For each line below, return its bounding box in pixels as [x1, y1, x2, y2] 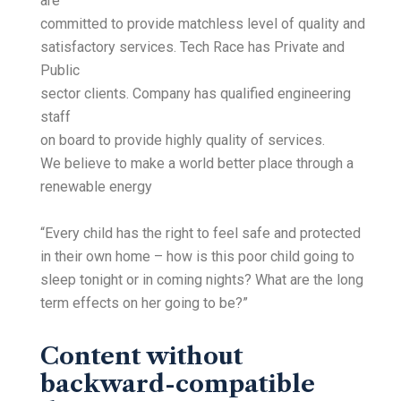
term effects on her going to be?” [40, 294, 248, 312]
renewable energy [40, 178, 152, 196]
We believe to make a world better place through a [40, 155, 354, 173]
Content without [40, 342, 243, 371]
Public [40, 62, 80, 80]
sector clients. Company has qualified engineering [40, 85, 351, 103]
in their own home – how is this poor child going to [40, 248, 354, 266]
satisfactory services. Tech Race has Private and [40, 38, 345, 56]
